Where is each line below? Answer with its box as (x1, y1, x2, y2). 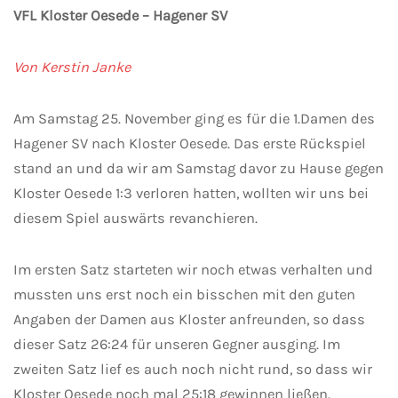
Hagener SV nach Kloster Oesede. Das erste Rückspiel (13, 135, 366, 153)
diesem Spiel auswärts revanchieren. (13, 210, 258, 227)
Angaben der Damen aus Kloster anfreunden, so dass (13, 311, 365, 329)
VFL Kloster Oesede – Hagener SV (13, 7, 227, 25)
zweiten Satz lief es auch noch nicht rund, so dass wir (13, 361, 372, 378)
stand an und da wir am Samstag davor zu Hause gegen (13, 160, 384, 178)
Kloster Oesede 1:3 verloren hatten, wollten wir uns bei (13, 185, 369, 203)
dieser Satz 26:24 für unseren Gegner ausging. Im (13, 336, 340, 354)
